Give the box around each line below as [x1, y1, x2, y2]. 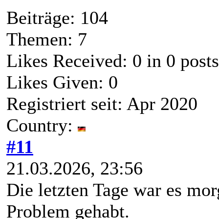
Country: [6, 115, 78, 136]
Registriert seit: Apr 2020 [6, 93, 197, 114]
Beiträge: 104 [6, 7, 108, 28]
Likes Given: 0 [6, 72, 118, 93]
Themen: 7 [6, 29, 87, 50]
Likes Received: [6, 50, 132, 71]
